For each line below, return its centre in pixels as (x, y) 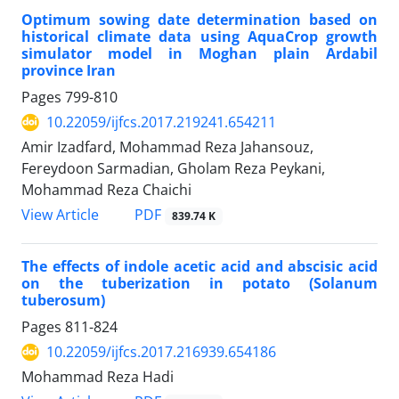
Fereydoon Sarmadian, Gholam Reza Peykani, (173, 169)
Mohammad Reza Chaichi (106, 190)
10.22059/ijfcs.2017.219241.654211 (161, 122)
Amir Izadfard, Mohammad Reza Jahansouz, (167, 147)
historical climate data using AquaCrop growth (199, 37)
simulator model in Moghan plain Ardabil (199, 54)
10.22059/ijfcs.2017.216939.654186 (161, 352)
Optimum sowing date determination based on (199, 20)
